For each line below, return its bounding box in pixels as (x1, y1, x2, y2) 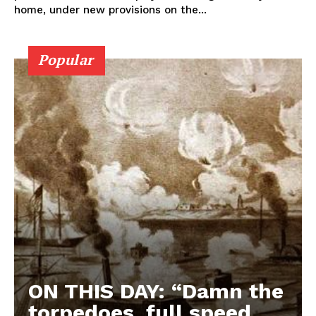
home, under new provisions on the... (14, 3, 207, 16)
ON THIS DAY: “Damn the (28, 278, 284, 303)
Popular (38, 49, 94, 69)
